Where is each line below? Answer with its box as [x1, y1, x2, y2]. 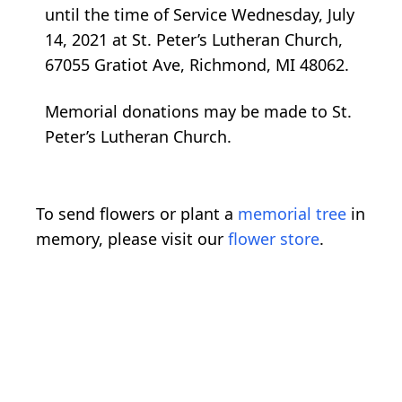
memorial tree [238, 202, 346, 224]
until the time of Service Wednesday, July [45, 3, 354, 25]
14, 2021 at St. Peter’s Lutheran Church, [45, 28, 343, 50]
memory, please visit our [36, 227, 228, 249]
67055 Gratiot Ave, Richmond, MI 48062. [45, 53, 349, 75]
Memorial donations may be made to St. [45, 100, 352, 122]
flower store [228, 227, 319, 249]
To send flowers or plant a [36, 202, 238, 224]
